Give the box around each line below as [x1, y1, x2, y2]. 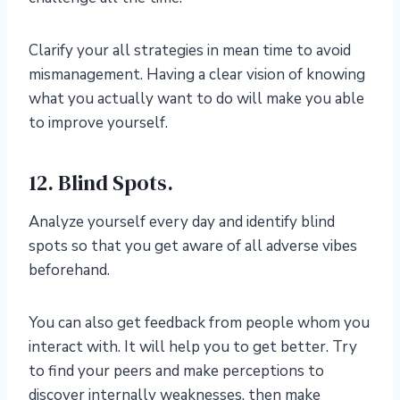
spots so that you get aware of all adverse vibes [29, 236, 357, 257]
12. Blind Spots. [29, 168, 173, 198]
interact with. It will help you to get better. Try [29, 337, 357, 358]
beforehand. [29, 260, 110, 281]
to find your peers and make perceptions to [29, 361, 324, 382]
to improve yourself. [29, 112, 168, 134]
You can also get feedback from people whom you [29, 312, 370, 334]
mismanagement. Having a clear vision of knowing [29, 64, 365, 86]
